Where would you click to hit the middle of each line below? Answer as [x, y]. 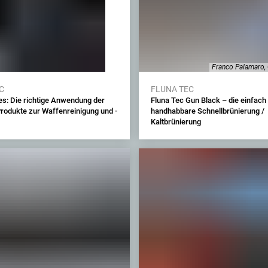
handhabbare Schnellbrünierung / [207, 111]
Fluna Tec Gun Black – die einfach [208, 100]
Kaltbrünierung [176, 122]
